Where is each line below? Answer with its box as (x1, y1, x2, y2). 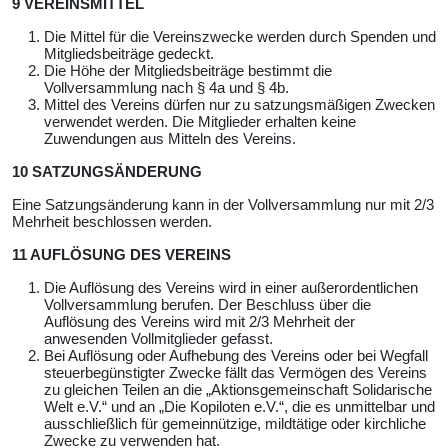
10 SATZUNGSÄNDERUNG (12, 162, 202, 180)
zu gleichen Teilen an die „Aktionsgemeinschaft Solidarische (44, 380, 432, 398)
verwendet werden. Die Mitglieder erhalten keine (44, 112, 356, 130)
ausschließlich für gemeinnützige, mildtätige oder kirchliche (44, 414, 426, 432)
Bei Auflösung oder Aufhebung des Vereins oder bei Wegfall (44, 346, 428, 364)
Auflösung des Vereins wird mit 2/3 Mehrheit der (44, 312, 355, 330)
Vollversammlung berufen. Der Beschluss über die (44, 295, 371, 313)
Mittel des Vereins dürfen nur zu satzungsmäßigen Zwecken (44, 95, 435, 113)
